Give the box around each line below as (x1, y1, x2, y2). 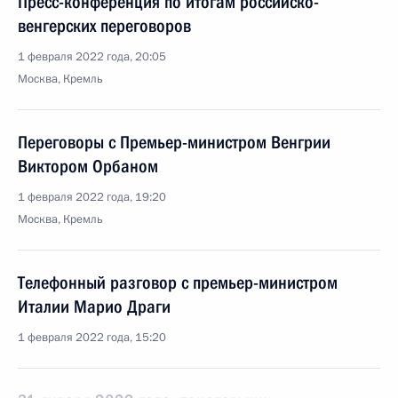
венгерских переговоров (18, 15, 191, 36)
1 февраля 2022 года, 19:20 (18, 189, 166, 205)
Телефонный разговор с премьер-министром (18, 272, 338, 293)
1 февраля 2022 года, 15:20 (18, 330, 166, 346)
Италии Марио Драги (18, 296, 171, 317)
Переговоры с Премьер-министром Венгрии (18, 131, 330, 153)
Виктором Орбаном (18, 155, 158, 177)
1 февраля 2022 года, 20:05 (18, 49, 166, 65)
